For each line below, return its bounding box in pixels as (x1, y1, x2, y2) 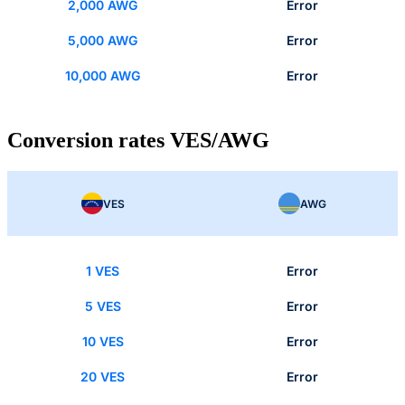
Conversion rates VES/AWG (7, 128, 269, 153)
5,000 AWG (68, 33, 137, 49)
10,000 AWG (65, 68, 140, 84)
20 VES (80, 369, 125, 385)
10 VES (81, 334, 124, 350)
